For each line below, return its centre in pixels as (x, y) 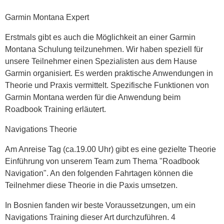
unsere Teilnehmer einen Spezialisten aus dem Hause (101, 61)
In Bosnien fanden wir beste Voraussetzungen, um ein (100, 205)
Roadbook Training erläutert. (55, 109)
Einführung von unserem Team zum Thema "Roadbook (102, 161)
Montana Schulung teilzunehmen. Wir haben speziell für (104, 49)
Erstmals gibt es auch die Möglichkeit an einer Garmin (100, 37)
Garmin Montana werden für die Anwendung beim (93, 97)
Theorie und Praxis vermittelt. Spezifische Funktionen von (107, 85)
